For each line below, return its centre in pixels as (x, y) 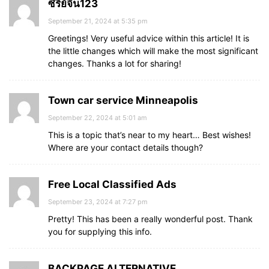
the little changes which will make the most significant (153, 51)
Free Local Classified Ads (112, 184)
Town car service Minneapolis (123, 100)
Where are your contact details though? (125, 147)
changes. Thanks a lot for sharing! (115, 63)
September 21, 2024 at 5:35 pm (98, 21)
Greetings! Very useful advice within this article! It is (149, 38)
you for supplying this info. (100, 231)
